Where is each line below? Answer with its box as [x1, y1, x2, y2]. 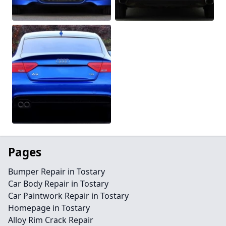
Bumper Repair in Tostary [8, 166, 105, 178]
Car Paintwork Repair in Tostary [8, 190, 129, 202]
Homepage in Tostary [8, 202, 90, 214]
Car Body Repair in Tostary [8, 178, 108, 190]
